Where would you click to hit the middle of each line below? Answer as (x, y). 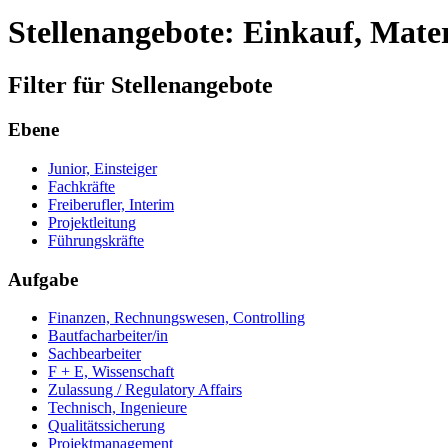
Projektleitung (92, 222)
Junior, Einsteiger (102, 168)
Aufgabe (43, 279)
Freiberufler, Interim (111, 204)
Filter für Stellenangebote (140, 85)
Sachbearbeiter (94, 354)
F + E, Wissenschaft (111, 372)
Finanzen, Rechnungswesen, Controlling (176, 318)
